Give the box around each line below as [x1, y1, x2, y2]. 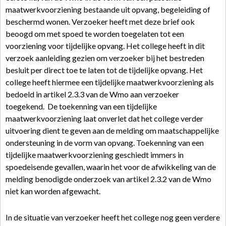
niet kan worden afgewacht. [6, 186, 100, 196]
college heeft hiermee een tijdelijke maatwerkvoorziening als [6, 77, 214, 87]
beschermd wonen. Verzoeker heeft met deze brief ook [6, 17, 195, 26]
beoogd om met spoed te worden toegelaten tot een [6, 29, 184, 38]
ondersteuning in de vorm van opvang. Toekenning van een [6, 138, 204, 147]
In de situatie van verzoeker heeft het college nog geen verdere [6, 212, 220, 222]
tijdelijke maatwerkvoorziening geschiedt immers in [6, 150, 184, 159]
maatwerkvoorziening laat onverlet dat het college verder [6, 114, 203, 123]
